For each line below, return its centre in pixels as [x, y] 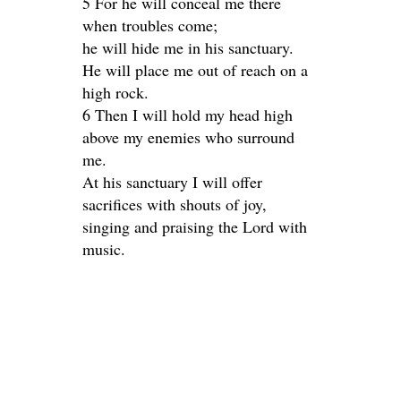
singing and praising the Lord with [195, 226]
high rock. [115, 92]
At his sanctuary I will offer [172, 182]
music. [104, 249]
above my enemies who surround [188, 137]
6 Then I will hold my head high [188, 115]
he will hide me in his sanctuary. [188, 47]
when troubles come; [150, 25]
